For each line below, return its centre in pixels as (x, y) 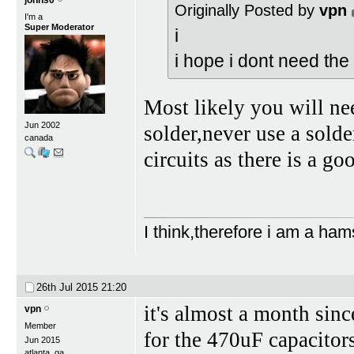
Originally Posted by (247, 11)
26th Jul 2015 (69, 287)
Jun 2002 (42, 125)
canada (39, 138)
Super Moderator (59, 27)
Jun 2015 (42, 339)
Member (40, 325)
